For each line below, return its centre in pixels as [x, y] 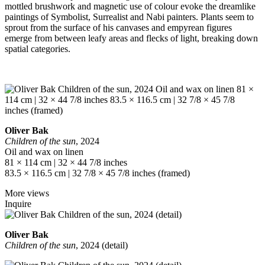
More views [27, 193]
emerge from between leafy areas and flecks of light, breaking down [131, 38]
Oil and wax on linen [44, 151]
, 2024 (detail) [102, 245]
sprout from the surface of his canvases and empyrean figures [118, 27]
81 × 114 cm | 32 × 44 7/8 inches [66, 162]
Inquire [18, 203]
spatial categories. [38, 49]
